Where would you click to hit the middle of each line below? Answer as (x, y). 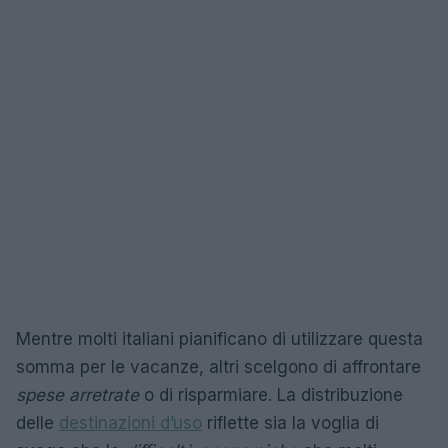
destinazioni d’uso (130, 423)
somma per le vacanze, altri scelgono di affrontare (218, 367)
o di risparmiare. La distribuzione (271, 395)
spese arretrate (77, 395)
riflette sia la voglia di (290, 423)
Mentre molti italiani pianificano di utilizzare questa (219, 339)
